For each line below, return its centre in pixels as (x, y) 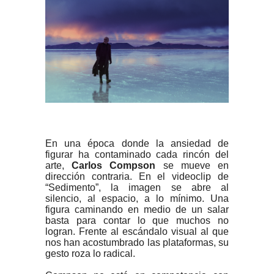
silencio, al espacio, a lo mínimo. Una (137, 198)
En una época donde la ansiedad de (137, 143)
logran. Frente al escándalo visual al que (137, 231)
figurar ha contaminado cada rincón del (137, 154)
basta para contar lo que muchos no (137, 220)
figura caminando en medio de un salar (137, 209)
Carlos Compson (114, 165)
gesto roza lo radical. (90, 253)
